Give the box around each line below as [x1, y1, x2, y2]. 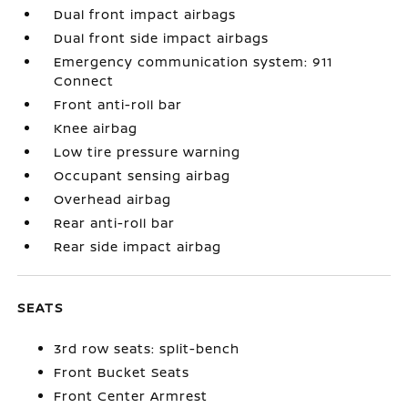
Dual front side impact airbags [54, 28, 270, 46]
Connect [54, 71, 115, 89]
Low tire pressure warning [54, 142, 241, 160]
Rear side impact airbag [54, 237, 222, 255]
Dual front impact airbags [54, 5, 237, 23]
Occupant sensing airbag [54, 166, 231, 184]
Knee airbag [54, 118, 138, 137]
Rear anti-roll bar [54, 213, 176, 231]
